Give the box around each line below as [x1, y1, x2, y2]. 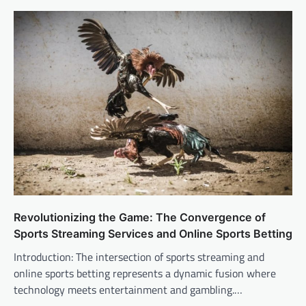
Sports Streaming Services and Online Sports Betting [14, 226, 292, 240]
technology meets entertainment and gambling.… [14, 281, 242, 298]
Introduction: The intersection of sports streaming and [14, 248, 264, 265]
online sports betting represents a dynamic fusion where [14, 264, 276, 281]
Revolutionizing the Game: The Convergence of [14, 210, 266, 224]
